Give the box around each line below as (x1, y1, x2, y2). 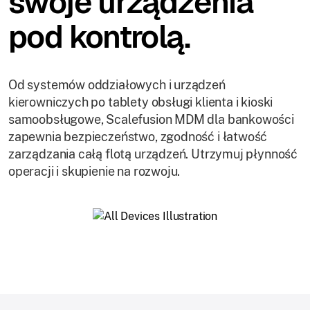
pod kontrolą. (8, 16, 190, 57)
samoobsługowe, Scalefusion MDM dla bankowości (8, 111, 294, 127)
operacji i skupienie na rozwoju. (8, 163, 181, 179)
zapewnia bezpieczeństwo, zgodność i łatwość (8, 129, 268, 144)
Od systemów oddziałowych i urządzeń (8, 77, 226, 92)
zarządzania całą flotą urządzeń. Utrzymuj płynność (8, 146, 298, 161)
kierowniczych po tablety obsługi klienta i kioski (8, 94, 273, 109)
